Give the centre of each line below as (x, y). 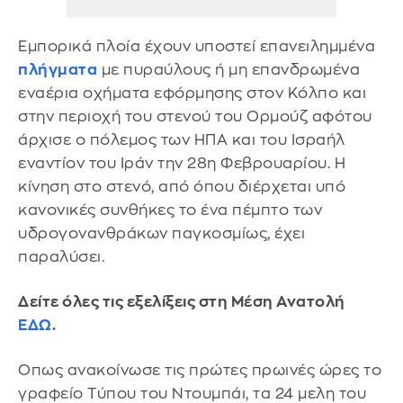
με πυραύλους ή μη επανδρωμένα (228, 70)
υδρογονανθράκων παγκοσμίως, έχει (161, 234)
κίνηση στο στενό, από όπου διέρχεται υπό (182, 187)
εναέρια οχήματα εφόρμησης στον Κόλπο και (192, 94)
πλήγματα (58, 70)
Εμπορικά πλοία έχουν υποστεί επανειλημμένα (197, 47)
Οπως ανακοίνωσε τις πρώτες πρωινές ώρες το (200, 370)
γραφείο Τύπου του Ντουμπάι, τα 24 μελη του (192, 393)
